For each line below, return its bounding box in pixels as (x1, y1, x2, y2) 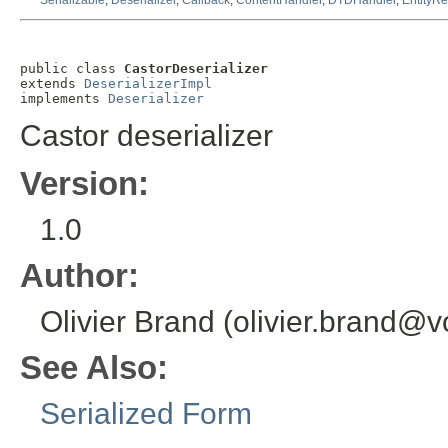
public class (20, 61, 124, 77)
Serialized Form (40, 397, 252, 431)
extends (20, 76, 84, 92)
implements (20, 91, 108, 107)
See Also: (20, 349, 168, 387)
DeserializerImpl (84, 76, 212, 92)
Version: (20, 165, 149, 203)
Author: (20, 257, 139, 295)
